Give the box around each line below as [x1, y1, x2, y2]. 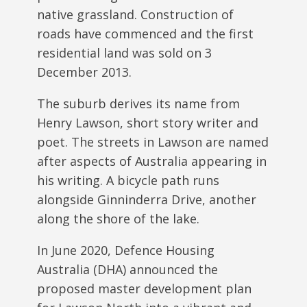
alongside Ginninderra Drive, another [37, 191, 256, 208]
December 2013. [37, 63, 132, 80]
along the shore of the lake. [37, 210, 199, 227]
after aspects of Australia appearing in [37, 152, 267, 169]
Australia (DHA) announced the [37, 260, 218, 278]
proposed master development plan [37, 280, 251, 297]
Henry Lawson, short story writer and [37, 114, 258, 131]
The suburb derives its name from [37, 95, 240, 112]
